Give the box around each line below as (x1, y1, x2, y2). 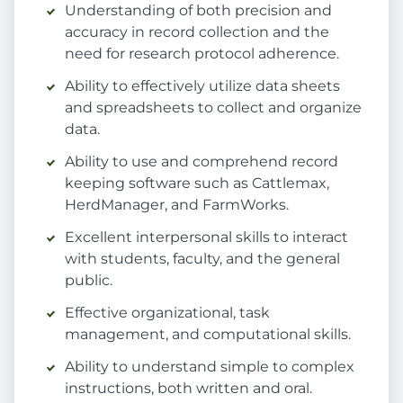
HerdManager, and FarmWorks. (65, 196, 289, 214)
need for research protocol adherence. (65, 45, 339, 63)
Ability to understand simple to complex (65, 358, 354, 376)
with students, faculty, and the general (65, 250, 340, 268)
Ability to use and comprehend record (65, 153, 338, 171)
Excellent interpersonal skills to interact (65, 228, 348, 246)
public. (65, 272, 112, 290)
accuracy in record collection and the (65, 23, 329, 41)
